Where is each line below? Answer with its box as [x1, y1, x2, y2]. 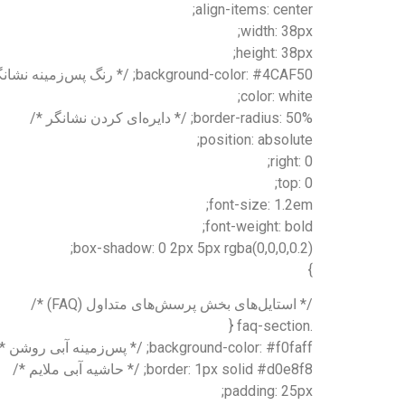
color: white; [240, 87, 313, 105]
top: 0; [278, 174, 313, 192]
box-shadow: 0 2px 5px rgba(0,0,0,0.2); [73, 239, 313, 257]
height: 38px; [236, 43, 313, 61]
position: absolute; [200, 130, 313, 148]
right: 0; [270, 152, 313, 170]
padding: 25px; [224, 382, 313, 400]
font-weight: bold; [205, 217, 313, 235]
